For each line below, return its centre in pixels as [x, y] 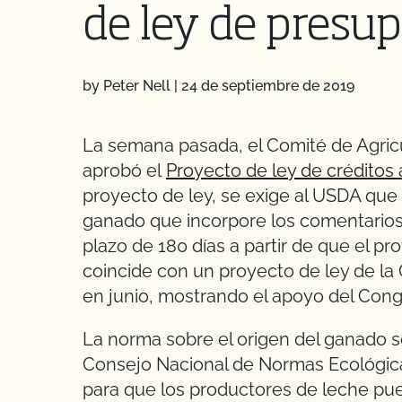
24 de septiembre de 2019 [268, 86]
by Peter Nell [127, 86]
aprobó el [124, 170]
